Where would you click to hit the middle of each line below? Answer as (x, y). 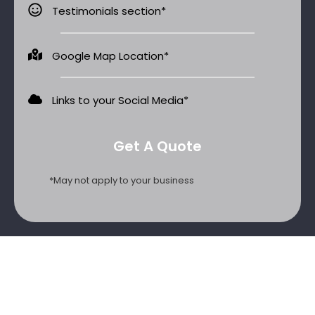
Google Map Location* (110, 56)
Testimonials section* (109, 11)
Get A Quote (157, 146)
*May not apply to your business (122, 180)
